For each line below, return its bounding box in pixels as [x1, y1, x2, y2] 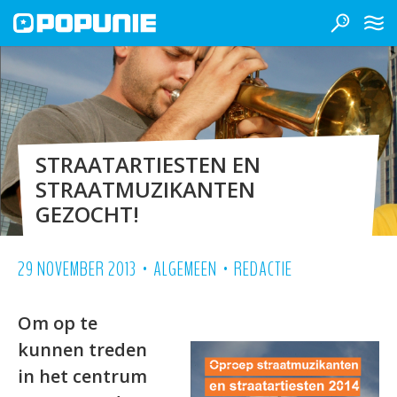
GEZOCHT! [35, 199, 139, 229]
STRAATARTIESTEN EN [35, 150, 261, 179]
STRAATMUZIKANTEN [35, 175, 255, 204]
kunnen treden [18, 338, 147, 362]
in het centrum [18, 364, 147, 388]
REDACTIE [234, 256, 292, 283]
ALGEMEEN [153, 256, 217, 283]
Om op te [18, 311, 97, 335]
